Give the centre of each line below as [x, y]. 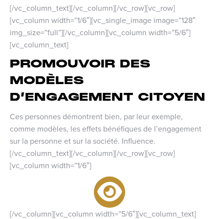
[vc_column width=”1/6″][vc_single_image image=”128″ [103, 20]
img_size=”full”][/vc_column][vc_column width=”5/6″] [100, 32]
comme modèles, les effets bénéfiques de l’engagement [106, 128]
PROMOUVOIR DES [80, 64]
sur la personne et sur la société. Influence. [83, 141]
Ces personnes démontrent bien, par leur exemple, [96, 116]
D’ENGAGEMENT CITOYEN [108, 97]
